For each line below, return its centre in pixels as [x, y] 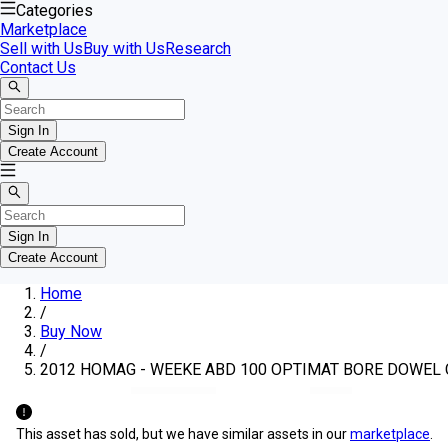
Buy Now [71, 331]
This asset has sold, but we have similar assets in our [183, 433]
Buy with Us [124, 48]
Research [198, 48]
